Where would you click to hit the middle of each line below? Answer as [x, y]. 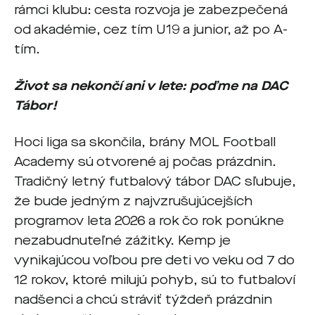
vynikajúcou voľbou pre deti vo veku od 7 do [154, 260]
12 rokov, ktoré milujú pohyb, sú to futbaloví [155, 280]
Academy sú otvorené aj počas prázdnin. [145, 162]
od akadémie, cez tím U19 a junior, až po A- [151, 30]
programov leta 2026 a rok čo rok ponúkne [149, 221]
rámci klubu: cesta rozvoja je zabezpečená [151, 10]
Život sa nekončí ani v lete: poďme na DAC [151, 86]
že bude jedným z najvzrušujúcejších [133, 201]
